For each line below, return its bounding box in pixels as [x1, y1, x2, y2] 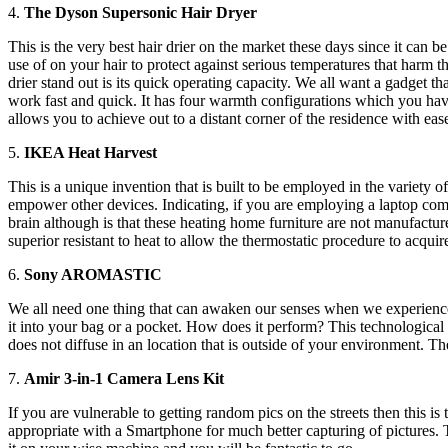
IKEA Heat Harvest [24, 143, 157, 161]
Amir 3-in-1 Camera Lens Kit [24, 369, 224, 387]
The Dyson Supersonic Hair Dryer [24, 3, 257, 21]
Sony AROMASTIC [24, 265, 162, 283]
